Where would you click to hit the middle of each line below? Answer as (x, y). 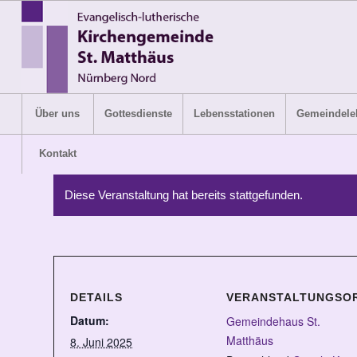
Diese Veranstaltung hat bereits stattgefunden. (184, 195)
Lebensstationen (234, 114)
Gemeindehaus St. (273, 321)
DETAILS (96, 297)
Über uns (58, 114)
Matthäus (250, 340)
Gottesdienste (138, 114)
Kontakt (57, 153)
